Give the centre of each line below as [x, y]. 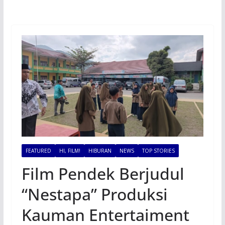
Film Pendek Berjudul [103, 174]
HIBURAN [100, 151]
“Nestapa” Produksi [94, 194]
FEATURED [38, 151]
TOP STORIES [158, 151]
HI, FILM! [70, 151]
